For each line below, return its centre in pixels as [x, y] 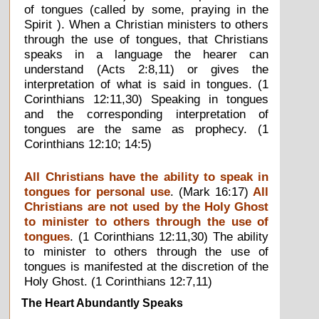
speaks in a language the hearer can [147, 54]
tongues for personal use [97, 191]
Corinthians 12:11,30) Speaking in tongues [147, 99]
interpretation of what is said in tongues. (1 [147, 84]
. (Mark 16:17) [211, 191]
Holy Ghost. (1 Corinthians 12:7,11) [119, 281]
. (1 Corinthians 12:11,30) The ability [169, 236]
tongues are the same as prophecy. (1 [147, 129]
